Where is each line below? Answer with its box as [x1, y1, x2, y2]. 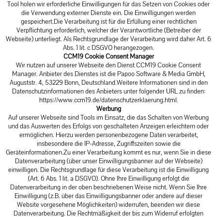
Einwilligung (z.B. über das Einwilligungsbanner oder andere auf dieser [15, 191, 202, 201]
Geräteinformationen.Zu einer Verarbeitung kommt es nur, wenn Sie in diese [6, 148, 211, 157]
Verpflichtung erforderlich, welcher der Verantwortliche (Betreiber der [16, 26, 201, 35]
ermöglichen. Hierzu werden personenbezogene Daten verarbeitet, [19, 130, 198, 139]
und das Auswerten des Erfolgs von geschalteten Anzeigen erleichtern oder [8, 122, 209, 131]
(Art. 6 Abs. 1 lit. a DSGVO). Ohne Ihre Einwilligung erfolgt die [28, 174, 189, 183]
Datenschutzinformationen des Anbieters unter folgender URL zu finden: [12, 87, 205, 96]
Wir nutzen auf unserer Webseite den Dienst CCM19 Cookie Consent [16, 61, 201, 70]
